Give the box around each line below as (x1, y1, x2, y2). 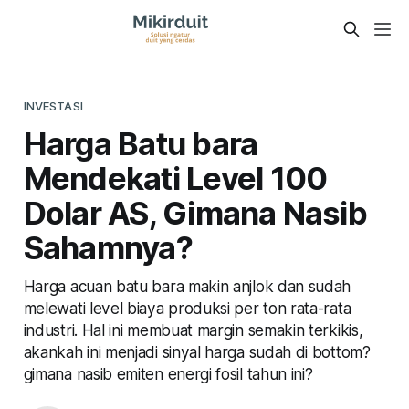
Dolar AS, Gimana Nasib (23, 193, 367, 232)
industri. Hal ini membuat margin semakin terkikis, (23, 320, 363, 340)
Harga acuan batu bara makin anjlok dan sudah (23, 276, 351, 296)
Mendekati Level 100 (23, 158, 328, 197)
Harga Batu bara (23, 123, 258, 163)
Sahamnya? (23, 227, 193, 267)
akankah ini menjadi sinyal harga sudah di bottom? (23, 341, 371, 362)
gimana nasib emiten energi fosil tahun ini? (23, 363, 313, 383)
